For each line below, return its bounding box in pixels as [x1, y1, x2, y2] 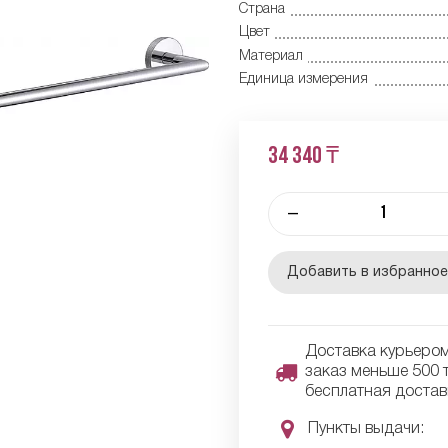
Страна [239, 2, 285, 16]
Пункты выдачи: [307, 421, 424, 436]
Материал [239, 49, 303, 63]
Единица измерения [239, 73, 368, 87]
